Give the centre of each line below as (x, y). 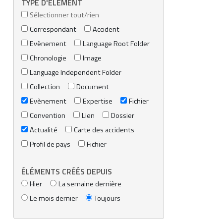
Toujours (107, 198)
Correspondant (53, 29)
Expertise (98, 101)
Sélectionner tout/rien (64, 15)
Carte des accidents (104, 130)
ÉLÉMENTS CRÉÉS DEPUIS (67, 171)
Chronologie (48, 58)
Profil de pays (50, 144)
